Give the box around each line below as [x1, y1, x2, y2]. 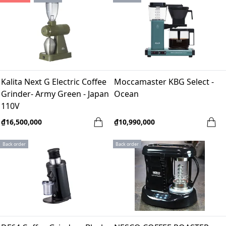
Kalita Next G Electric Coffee [1, 76, 106, 88]
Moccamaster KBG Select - [114, 76, 214, 88]
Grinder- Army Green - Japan [1, 88, 109, 100]
